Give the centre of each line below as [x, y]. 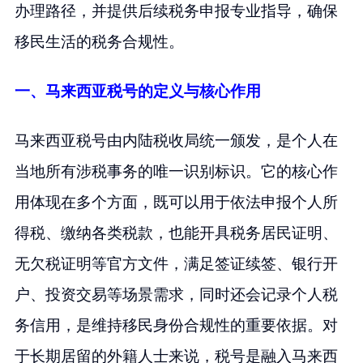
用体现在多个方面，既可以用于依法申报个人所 [176, 202]
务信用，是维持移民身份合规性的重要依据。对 [176, 325]
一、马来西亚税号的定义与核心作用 [137, 92]
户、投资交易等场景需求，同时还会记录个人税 [176, 294]
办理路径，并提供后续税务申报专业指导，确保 [176, 11]
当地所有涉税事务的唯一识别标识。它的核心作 [176, 171]
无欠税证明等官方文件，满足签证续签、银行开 [176, 263]
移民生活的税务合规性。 [99, 42]
